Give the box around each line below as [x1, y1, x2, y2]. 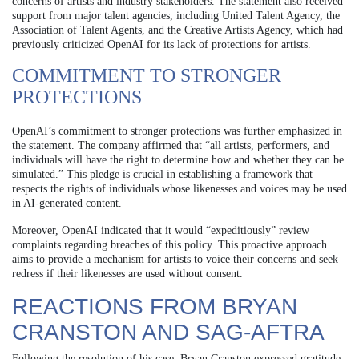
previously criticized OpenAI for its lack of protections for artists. [12, 38, 311, 50]
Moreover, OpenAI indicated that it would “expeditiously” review [12, 224, 309, 236]
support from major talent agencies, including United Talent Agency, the [12, 9, 340, 22]
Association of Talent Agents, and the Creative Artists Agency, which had [12, 23, 343, 36]
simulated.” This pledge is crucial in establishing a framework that [12, 167, 313, 180]
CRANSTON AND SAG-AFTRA [12, 319, 325, 345]
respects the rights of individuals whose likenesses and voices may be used [12, 182, 347, 195]
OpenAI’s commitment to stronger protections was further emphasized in [12, 124, 342, 137]
